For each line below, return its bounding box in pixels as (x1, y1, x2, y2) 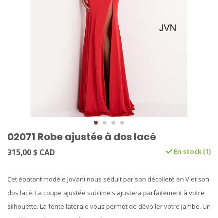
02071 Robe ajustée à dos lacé (7, 130, 156, 144)
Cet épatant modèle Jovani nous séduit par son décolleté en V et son (7, 175, 209, 184)
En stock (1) (172, 147, 211, 156)
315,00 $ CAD (7, 147, 55, 158)
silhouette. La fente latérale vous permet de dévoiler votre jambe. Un (7, 202, 211, 211)
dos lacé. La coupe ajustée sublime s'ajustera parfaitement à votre (7, 188, 204, 198)
